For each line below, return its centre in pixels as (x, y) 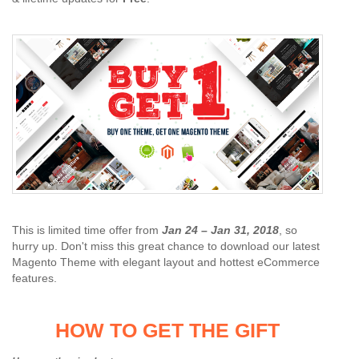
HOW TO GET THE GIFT (167, 330)
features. (34, 278)
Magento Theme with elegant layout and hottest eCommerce (166, 262)
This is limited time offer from (87, 230)
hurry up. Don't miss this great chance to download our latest (166, 246)
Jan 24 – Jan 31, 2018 (220, 230)
